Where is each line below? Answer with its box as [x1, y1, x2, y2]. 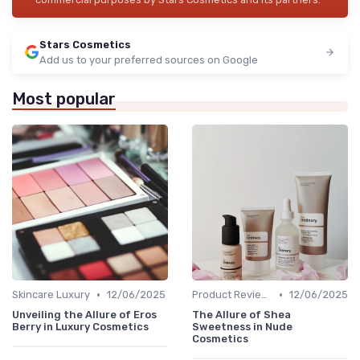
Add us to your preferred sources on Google [39, 54, 258, 67]
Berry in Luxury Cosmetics [12, 321, 149, 333]
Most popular [12, 89, 116, 109]
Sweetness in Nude [192, 321, 292, 333]
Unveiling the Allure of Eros [12, 309, 157, 321]
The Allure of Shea [192, 309, 291, 321]
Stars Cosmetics [39, 39, 131, 51]
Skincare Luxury [12, 288, 90, 301]
